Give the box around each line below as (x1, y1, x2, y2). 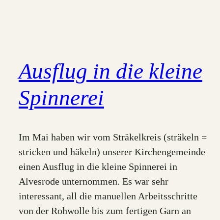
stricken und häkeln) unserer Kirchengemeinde (19, 146, 205, 157)
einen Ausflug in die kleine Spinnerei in (19, 161, 177, 172)
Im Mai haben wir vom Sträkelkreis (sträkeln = (19, 131, 207, 142)
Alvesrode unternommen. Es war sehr (19, 175, 168, 187)
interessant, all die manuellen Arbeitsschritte (19, 190, 197, 201)
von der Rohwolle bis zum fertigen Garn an (19, 205, 191, 216)
